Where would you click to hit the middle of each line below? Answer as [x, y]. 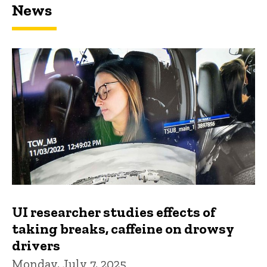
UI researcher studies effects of [114, 212]
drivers [36, 246]
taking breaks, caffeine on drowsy [123, 229]
